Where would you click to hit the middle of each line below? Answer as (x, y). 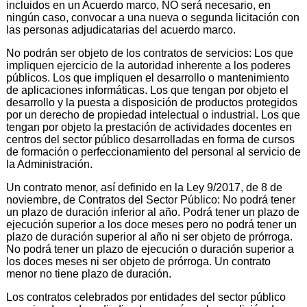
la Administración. (49, 164)
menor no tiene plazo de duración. (89, 273)
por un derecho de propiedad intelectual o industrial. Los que (153, 114)
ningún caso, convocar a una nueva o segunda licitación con (153, 17)
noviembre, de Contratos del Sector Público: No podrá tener (151, 199)
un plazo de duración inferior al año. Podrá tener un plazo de (153, 212)
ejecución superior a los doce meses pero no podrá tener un (151, 224)
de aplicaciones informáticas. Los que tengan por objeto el (147, 90)
